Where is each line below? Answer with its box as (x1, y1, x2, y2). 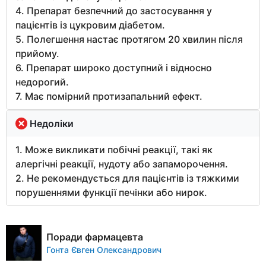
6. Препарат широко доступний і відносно (15, 61, 212, 74)
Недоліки (30, 117, 74, 129)
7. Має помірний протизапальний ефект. (15, 90, 202, 102)
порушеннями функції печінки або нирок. (15, 186, 207, 198)
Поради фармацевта (46, 230, 143, 243)
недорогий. (15, 75, 69, 88)
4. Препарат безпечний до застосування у (15, 4, 212, 17)
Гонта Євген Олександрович (46, 244, 161, 255)
